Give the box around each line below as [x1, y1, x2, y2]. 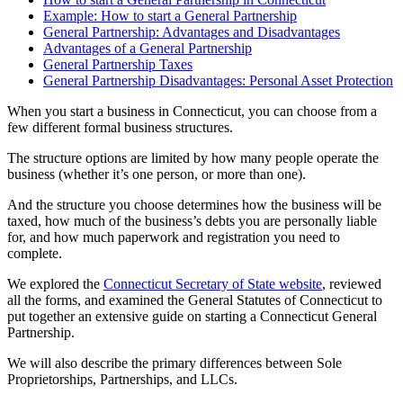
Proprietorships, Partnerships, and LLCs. [7, 371, 237, 387]
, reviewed [322, 275, 381, 291]
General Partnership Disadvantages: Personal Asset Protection [43, 72, 393, 88]
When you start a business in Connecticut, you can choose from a [7, 103, 377, 119]
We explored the [7, 275, 103, 291]
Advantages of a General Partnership [43, 40, 252, 56]
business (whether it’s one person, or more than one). [7, 166, 306, 182]
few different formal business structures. [7, 119, 233, 135]
